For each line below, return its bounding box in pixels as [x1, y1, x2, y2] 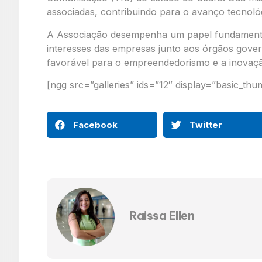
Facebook [73, 119, 118, 130]
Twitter [189, 119, 222, 130]
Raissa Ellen [129, 208, 194, 223]
